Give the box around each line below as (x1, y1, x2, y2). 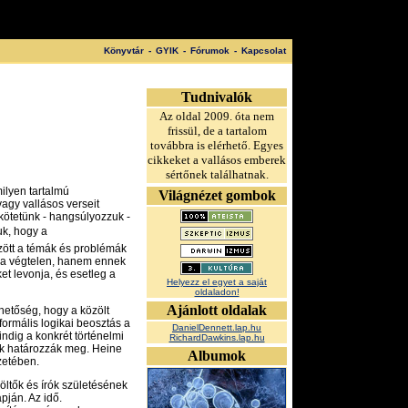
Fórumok (190, 46, 229, 56)
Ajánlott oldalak (167, 302, 267, 318)
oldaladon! (194, 287, 240, 297)
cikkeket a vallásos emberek (148, 153, 286, 167)
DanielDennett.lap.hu (172, 322, 261, 332)
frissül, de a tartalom (167, 124, 267, 138)
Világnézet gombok (158, 188, 276, 203)
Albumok (188, 348, 246, 363)
